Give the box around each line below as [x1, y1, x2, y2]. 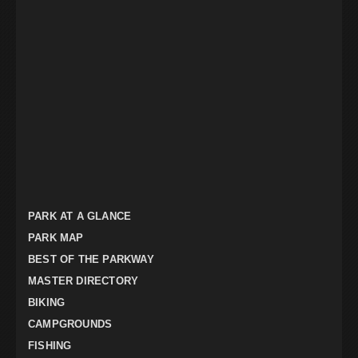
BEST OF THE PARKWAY [28, 253, 154, 266]
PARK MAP [28, 232, 84, 245]
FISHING [28, 340, 72, 352]
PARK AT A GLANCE [28, 210, 132, 223]
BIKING [28, 296, 66, 309]
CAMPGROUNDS [28, 318, 113, 331]
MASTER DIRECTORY [28, 275, 139, 288]
